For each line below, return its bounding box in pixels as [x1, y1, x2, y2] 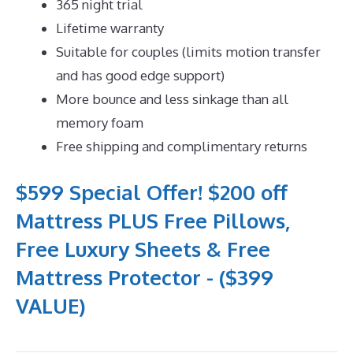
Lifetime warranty [56, 19, 164, 36]
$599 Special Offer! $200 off [16, 179, 288, 206]
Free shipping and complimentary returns [56, 137, 307, 154]
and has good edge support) [56, 66, 225, 84]
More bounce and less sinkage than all [56, 90, 288, 107]
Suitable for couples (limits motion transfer [56, 43, 321, 60]
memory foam [56, 113, 143, 131]
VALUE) [16, 292, 85, 319]
